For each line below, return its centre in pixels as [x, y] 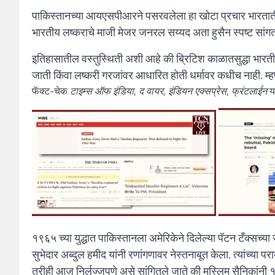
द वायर [151, 91]
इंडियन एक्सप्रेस [197, 91]
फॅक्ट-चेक [51, 91]
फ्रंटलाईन [249, 91]
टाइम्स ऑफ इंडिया [102, 91]
